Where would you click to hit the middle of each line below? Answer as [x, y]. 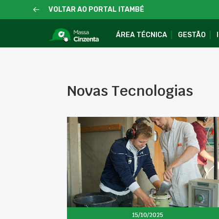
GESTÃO [192, 35]
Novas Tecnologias [130, 91]
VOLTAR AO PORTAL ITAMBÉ [96, 10]
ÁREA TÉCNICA [142, 35]
